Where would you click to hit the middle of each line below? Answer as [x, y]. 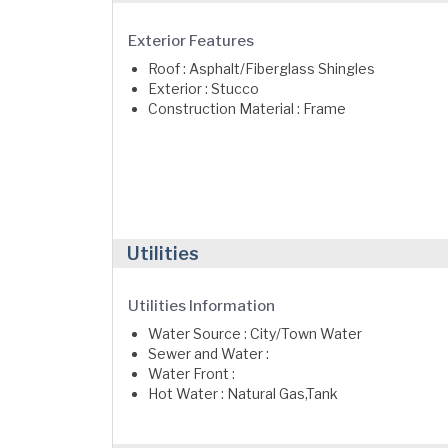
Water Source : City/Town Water [255, 333]
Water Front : [191, 373]
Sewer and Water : [208, 353]
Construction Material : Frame [247, 108]
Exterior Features [191, 41]
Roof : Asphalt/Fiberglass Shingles [261, 68]
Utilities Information [201, 306]
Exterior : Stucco [203, 88]
